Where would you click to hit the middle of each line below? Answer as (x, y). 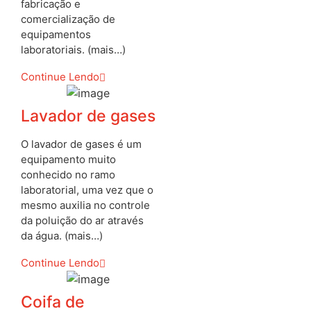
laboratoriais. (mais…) (73, 50)
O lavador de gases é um (81, 144)
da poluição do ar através (82, 221)
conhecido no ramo (68, 175)
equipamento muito (68, 160)
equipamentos (56, 35)
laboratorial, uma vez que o (87, 190)
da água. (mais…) (62, 236)
